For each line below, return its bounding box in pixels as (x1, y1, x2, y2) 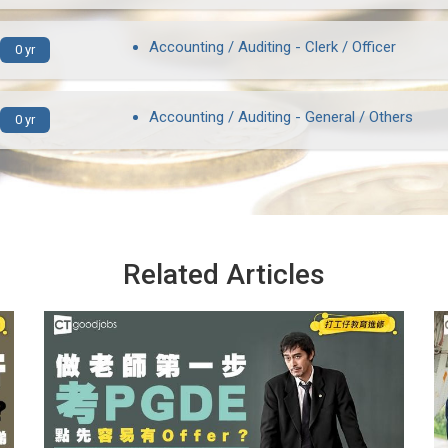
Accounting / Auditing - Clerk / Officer (149, 38, 396, 56)
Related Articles (123, 258, 325, 291)
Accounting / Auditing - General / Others (149, 108, 413, 126)
